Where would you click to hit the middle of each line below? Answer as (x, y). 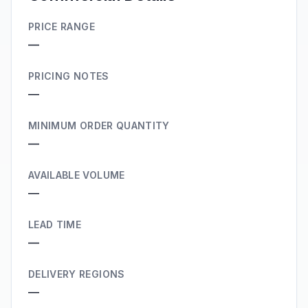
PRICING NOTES (69, 76)
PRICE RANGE (62, 26)
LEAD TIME (55, 224)
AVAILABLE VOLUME (77, 175)
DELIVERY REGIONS (77, 274)
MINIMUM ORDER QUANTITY (99, 125)
